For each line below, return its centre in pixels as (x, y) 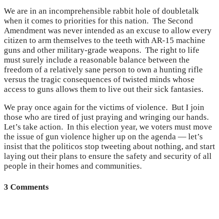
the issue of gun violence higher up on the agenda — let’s (103, 137)
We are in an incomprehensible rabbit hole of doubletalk (101, 11)
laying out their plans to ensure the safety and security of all (108, 156)
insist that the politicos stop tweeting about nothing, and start (109, 147)
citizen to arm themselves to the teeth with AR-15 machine (105, 41)
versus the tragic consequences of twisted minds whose (99, 80)
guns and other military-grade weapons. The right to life (102, 50)
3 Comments (26, 187)
